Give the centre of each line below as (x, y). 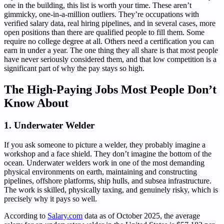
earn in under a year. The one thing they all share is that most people (111, 50)
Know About (36, 103)
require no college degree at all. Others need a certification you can (109, 41)
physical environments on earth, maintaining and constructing (100, 171)
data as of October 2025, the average (141, 215)
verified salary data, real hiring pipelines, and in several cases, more (110, 23)
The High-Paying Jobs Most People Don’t (110, 90)
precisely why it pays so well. (50, 198)
